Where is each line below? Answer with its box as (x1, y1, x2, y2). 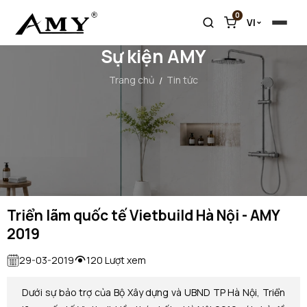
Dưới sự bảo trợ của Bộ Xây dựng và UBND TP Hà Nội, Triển (22, 286, 285, 299)
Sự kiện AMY (101, 44, 206, 69)
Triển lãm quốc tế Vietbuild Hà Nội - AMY (7, 206, 280, 225)
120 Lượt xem (86, 254, 146, 267)
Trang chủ (109, 73, 154, 87)
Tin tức (167, 73, 198, 87)
